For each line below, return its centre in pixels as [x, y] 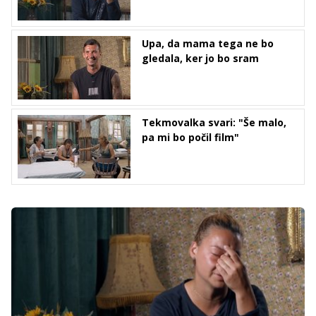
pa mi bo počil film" [190, 137]
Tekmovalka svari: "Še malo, [214, 122]
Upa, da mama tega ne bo [208, 43]
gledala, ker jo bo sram [200, 58]
